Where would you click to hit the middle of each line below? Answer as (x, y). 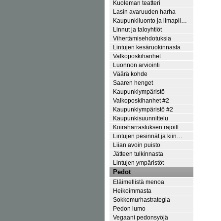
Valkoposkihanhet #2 (141, 100)
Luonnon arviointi (136, 65)
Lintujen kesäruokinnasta (147, 47)
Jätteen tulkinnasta (138, 153)
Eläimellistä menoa (139, 182)
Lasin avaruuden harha (144, 11)
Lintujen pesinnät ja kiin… (148, 136)
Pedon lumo (129, 208)
